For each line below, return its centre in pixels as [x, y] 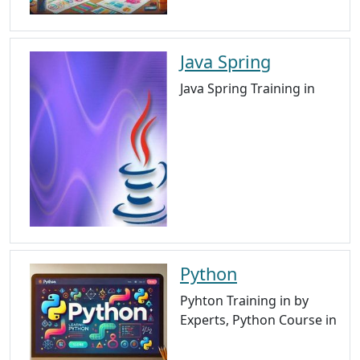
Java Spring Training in [247, 88]
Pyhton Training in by [244, 301]
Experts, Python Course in [258, 320]
